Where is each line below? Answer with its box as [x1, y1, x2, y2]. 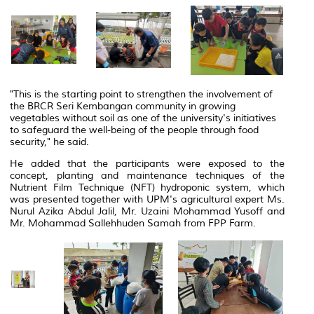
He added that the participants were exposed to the [10, 157, 285, 170]
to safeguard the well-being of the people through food [10, 123, 259, 136]
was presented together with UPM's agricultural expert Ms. [10, 193, 285, 205]
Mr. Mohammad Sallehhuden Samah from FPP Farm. [10, 217, 256, 229]
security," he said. [10, 135, 89, 148]
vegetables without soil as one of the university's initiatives [10, 111, 276, 124]
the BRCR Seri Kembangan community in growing [10, 100, 235, 112]
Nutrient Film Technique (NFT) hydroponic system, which [10, 181, 285, 193]
